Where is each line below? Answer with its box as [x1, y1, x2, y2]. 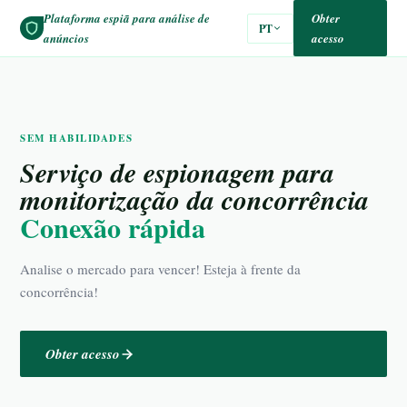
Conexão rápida [20, 207, 205, 247]
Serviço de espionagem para [20, 154, 334, 192]
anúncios [44, 30, 89, 46]
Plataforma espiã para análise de [44, 10, 210, 26]
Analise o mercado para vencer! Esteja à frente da [20, 260, 301, 278]
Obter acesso [45, 344, 120, 363]
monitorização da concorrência [20, 181, 369, 219]
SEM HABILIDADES [20, 131, 134, 145]
